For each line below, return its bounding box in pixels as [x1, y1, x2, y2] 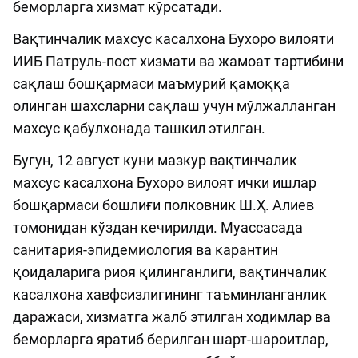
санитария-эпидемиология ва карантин [13, 241, 278, 259]
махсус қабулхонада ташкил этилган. [13, 120, 265, 137]
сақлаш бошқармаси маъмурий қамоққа [13, 75, 290, 93]
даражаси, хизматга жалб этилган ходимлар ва [13, 308, 331, 326]
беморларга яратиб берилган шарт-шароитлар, [13, 331, 328, 348]
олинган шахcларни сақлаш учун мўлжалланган [13, 97, 336, 115]
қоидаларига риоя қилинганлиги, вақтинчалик [13, 264, 327, 281]
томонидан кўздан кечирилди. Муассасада [13, 219, 303, 237]
